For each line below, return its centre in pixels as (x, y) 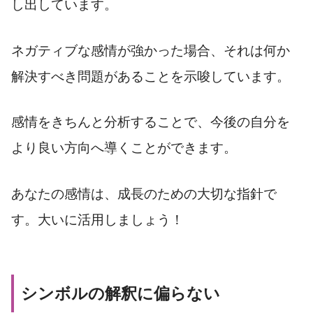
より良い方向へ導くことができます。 (124, 148)
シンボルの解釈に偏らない (121, 293)
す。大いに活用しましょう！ (97, 220)
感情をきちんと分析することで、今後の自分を (151, 122)
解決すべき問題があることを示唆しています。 (151, 76)
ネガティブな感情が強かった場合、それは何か (151, 50)
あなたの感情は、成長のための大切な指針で (144, 194)
